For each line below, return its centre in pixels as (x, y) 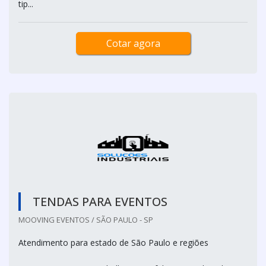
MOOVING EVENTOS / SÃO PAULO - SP (86, 220)
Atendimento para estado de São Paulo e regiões (113, 243)
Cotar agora (133, 43)
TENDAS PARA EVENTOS (100, 202)
